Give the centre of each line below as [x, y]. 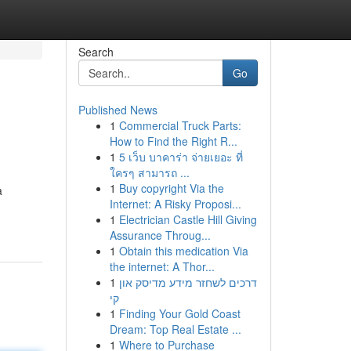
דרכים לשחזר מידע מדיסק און [188, 282]
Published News [118, 110]
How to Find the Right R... [173, 141]
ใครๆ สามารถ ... [149, 172]
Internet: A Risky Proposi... [175, 204]
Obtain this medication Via [183, 251]
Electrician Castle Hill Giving [188, 219]
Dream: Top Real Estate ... [175, 329]
